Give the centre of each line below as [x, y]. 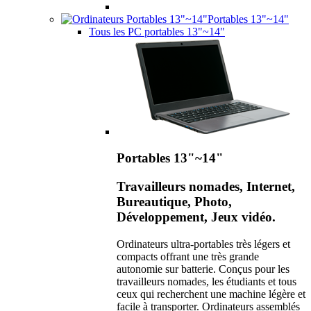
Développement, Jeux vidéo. [196, 217]
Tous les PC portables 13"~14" [157, 31]
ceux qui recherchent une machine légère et [211, 294]
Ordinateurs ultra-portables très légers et [203, 244]
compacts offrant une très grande [188, 256]
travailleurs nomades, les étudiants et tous [207, 281]
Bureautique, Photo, [174, 202]
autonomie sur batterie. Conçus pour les [203, 269]
